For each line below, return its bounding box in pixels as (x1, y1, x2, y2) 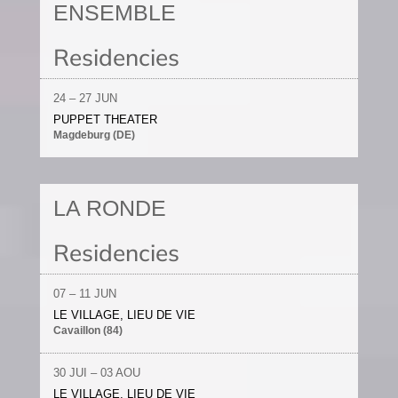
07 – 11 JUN (52, 287, 116, 300)
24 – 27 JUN (52, 92, 117, 105)
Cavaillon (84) (52, 324, 123, 337)
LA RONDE (52, 195, 166, 220)
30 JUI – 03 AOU (52, 366, 140, 379)
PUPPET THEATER (52, 113, 157, 126)
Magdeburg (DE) (52, 129, 135, 141)
